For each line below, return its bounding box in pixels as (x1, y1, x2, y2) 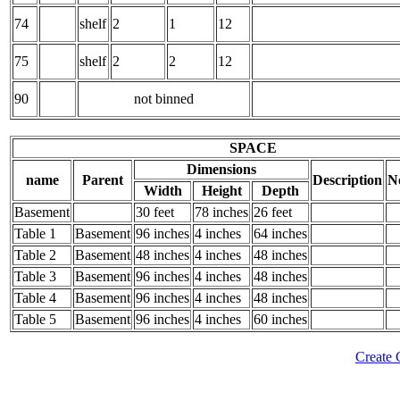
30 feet (136, 204, 174, 220)
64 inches (254, 225, 307, 241)
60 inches (254, 311, 307, 327)
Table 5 (14, 311, 56, 327)
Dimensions (187, 161, 256, 177)
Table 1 (14, 225, 56, 241)
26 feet (254, 204, 292, 220)
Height (201, 182, 242, 198)
